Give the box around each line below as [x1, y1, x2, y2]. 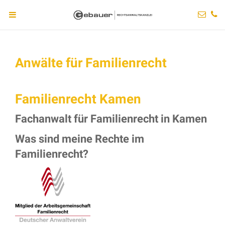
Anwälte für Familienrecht [15, 55, 167, 70]
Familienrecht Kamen [15, 91, 141, 106]
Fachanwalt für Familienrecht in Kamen [15, 113, 207, 125]
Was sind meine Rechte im [15, 133, 144, 145]
